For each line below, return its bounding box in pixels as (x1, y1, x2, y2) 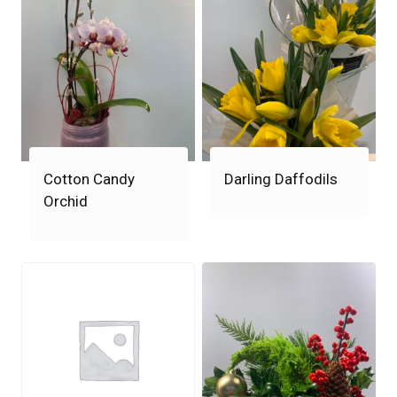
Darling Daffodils (223, 169, 338, 188)
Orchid (43, 191, 88, 210)
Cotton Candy (43, 169, 135, 188)
